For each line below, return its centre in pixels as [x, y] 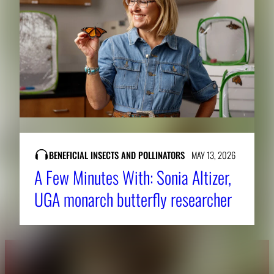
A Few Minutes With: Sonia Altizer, [133, 177]
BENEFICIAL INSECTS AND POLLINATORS [117, 154]
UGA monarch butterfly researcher [133, 199]
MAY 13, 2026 [213, 154]
